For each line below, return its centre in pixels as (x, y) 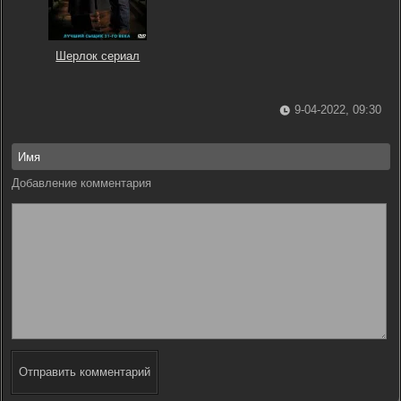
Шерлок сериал (98, 56)
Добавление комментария (81, 183)
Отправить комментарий (85, 372)
